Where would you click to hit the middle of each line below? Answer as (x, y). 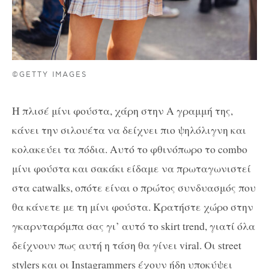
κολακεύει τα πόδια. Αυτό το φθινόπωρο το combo (130, 149)
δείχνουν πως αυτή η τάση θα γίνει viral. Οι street (127, 245)
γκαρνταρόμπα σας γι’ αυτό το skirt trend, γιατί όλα (134, 225)
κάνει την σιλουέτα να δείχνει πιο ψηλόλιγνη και (129, 129)
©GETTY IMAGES (50, 75)
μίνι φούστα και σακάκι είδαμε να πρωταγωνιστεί (131, 168)
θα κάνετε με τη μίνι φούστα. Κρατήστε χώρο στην (133, 206)
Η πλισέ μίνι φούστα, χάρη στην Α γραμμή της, (122, 110)
